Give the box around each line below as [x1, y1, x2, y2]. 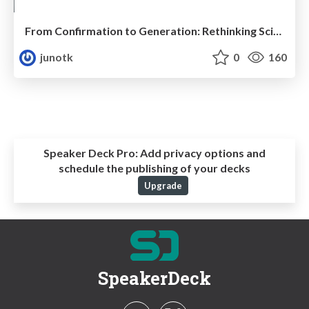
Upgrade [143, 180, 182, 192]
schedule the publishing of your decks [59, 161, 250, 175]
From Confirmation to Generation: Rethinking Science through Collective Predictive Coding [273, 24, 281, 38]
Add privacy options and [138, 146, 266, 160]
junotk [38, 50, 74, 64]
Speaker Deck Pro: [43, 146, 138, 160]
